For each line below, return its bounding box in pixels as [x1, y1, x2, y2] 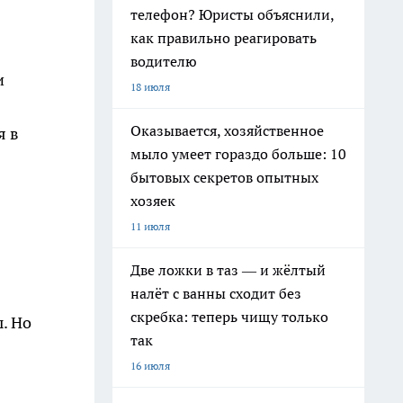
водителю [130, 52, 197, 70]
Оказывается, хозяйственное [130, 121, 324, 139]
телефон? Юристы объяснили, [130, 5, 335, 23]
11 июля [130, 219, 170, 233]
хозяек [130, 192, 175, 210]
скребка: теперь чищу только [130, 308, 328, 326]
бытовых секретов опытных [130, 168, 318, 186]
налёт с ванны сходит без [130, 284, 301, 302]
